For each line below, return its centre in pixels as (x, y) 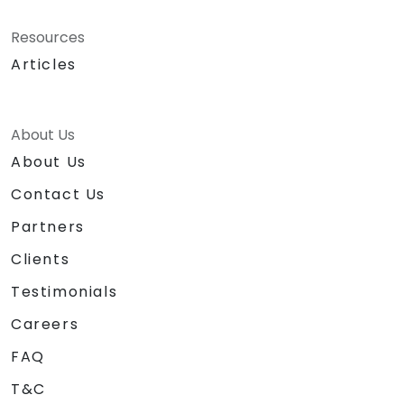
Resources (48, 37)
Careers (45, 324)
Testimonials (64, 291)
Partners (48, 226)
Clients (41, 259)
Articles (44, 64)
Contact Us (58, 194)
